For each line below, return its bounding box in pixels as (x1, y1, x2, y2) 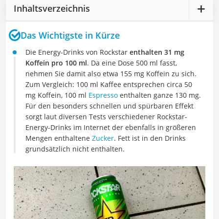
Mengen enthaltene (25, 133, 92, 143)
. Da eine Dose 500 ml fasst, (87, 58, 177, 67)
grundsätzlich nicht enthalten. (25, 144, 125, 153)
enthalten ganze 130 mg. (118, 90, 201, 100)
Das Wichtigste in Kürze (21, 29, 120, 41)
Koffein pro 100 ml (25, 58, 87, 67)
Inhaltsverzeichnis (14, 2, 90, 14)
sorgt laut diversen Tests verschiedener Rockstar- (25, 112, 187, 121)
